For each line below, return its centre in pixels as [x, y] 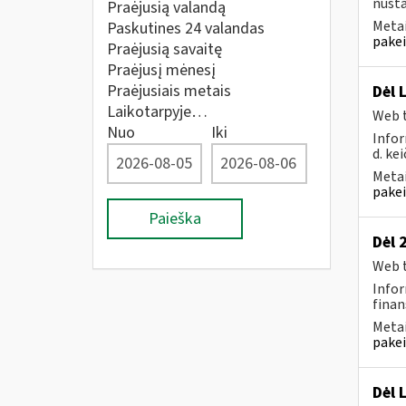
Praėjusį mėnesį [161, 70]
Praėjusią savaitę [164, 49]
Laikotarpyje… [157, 112]
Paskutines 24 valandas [186, 29]
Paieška [175, 219]
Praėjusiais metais [169, 91]
